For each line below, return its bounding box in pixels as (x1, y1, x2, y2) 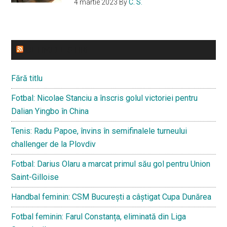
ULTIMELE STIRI (25, 45, 88, 55)
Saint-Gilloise (11, 172, 59, 182)
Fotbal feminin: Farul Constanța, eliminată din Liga (11, 211, 186, 221)
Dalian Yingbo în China (11, 106, 89, 116)
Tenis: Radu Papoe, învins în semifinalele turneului (11, 126, 187, 136)
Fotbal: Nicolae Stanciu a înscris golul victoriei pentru (11, 93, 198, 103)
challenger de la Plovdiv (11, 139, 96, 149)
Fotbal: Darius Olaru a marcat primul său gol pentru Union (11, 159, 211, 169)
